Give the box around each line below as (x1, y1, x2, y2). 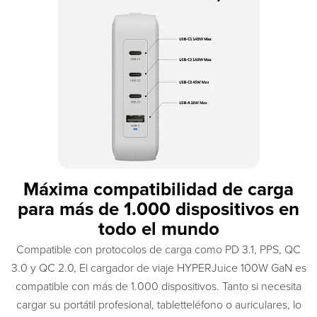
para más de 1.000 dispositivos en (18, 197, 299, 220)
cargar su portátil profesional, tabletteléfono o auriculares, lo (16, 297, 301, 312)
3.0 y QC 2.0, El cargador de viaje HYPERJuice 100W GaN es (11, 260, 306, 275)
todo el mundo (98, 217, 219, 240)
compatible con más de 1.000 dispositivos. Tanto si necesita (16, 279, 301, 294)
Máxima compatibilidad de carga (23, 178, 294, 200)
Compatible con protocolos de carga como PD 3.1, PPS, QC (16, 242, 301, 257)
